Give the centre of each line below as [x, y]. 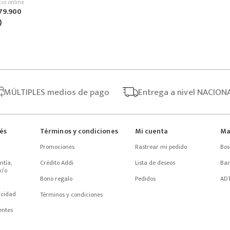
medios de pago [78, 92]
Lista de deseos [155, 163]
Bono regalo [56, 179]
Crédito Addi [57, 163]
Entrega [154, 92]
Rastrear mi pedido [161, 147]
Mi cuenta [151, 131]
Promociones [57, 147]
